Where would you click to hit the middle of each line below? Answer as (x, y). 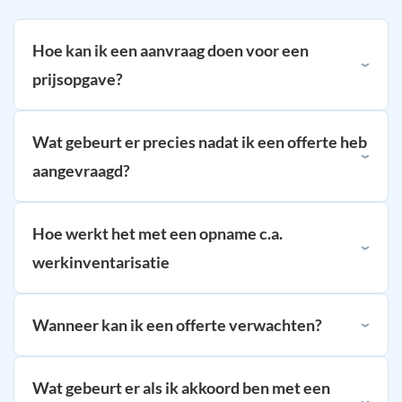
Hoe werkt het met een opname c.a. (157, 233)
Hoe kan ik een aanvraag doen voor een (170, 50)
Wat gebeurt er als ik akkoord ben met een (181, 387)
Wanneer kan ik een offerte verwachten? (177, 324)
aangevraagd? (81, 170)
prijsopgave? (78, 79)
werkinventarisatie (101, 262)
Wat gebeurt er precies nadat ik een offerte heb (200, 141)
